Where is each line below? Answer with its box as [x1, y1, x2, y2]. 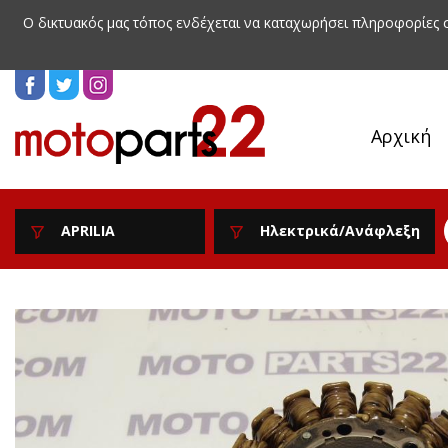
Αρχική [371, 124, 431, 148]
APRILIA [61, 221, 115, 240]
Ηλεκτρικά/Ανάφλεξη [260, 221, 420, 240]
